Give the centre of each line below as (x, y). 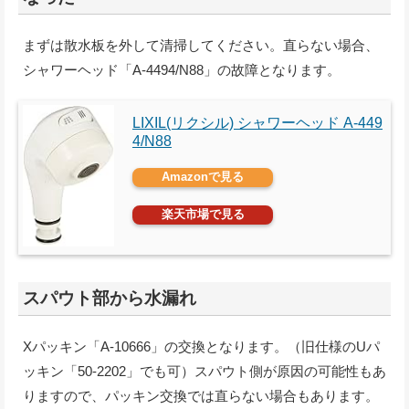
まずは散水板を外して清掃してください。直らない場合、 (201, 45)
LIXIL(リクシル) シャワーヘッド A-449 (257, 122)
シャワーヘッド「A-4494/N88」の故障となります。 (182, 69)
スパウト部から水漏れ (110, 298)
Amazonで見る (203, 176)
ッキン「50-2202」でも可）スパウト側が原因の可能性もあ (204, 371)
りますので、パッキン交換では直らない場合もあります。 (201, 395)
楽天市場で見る (203, 214)
